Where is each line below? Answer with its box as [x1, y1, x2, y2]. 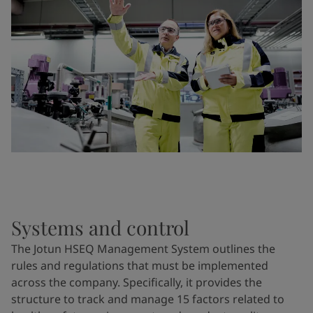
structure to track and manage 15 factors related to [11, 291, 284, 307]
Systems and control [11, 214, 189, 240]
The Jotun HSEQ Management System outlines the [11, 240, 275, 256]
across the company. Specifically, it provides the [11, 274, 262, 290]
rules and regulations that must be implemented [11, 257, 268, 273]
